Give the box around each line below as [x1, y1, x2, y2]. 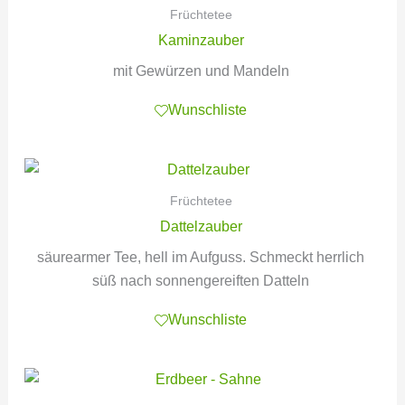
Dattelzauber [159, 218, 242, 234]
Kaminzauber [157, 32, 244, 48]
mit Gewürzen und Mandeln [112, 62, 289, 79]
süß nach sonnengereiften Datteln [92, 272, 310, 288]
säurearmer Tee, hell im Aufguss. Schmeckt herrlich [37, 249, 365, 265]
